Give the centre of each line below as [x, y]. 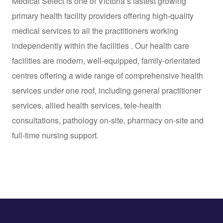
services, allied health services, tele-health [87, 105]
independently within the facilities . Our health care [101, 45]
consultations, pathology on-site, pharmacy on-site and [108, 120]
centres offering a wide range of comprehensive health [108, 75]
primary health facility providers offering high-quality [103, 15]
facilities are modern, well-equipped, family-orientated [106, 60]
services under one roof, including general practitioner [107, 90]
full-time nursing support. [55, 135]
